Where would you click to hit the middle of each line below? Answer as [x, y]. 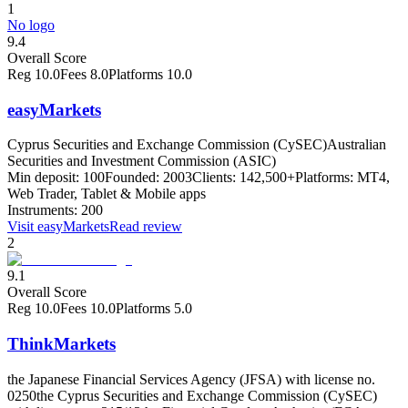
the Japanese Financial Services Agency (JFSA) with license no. [191, 379]
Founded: [132, 178]
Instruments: [42, 210]
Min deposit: [43, 178]
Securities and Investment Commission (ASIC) [142, 161]
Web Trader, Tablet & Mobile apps [107, 194]
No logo [31, 25]
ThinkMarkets [61, 344]
